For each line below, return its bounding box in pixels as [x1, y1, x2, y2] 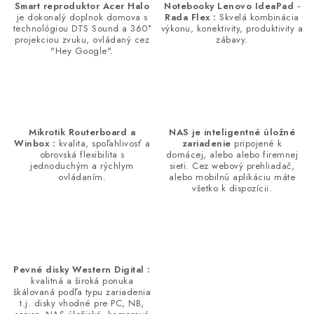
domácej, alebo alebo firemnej [165, 148, 299, 162]
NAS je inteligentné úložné [169, 125, 295, 139]
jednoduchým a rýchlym [30, 159, 134, 173]
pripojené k [231, 137, 282, 151]
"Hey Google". [50, 44, 114, 58]
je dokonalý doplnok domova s [16, 11, 148, 25]
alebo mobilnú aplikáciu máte [169, 170, 295, 184]
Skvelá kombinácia [216, 11, 299, 25]
